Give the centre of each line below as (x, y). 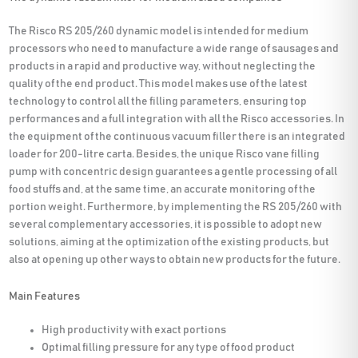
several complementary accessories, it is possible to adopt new (166, 225)
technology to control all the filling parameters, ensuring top (158, 102)
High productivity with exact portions (134, 330)
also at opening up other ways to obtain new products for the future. (175, 260)
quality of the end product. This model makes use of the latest (159, 84)
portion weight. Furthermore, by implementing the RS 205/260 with (176, 207)
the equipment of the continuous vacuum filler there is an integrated (177, 137)
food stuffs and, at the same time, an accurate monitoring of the (163, 190)
